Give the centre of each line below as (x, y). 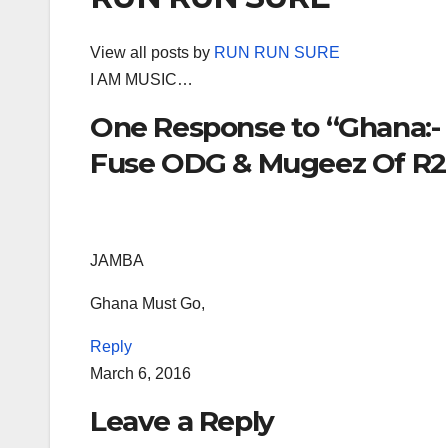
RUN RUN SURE (277, 53)
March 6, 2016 (140, 373)
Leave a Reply (182, 420)
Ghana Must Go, (147, 303)
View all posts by (152, 53)
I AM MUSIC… (141, 80)
